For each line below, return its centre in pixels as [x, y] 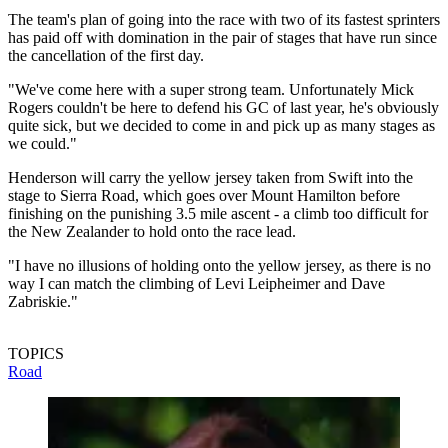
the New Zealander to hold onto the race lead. [152, 231]
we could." [42, 143]
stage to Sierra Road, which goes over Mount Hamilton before [204, 195]
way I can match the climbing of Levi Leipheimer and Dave [196, 283]
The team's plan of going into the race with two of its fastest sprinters [224, 19]
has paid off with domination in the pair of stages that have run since [222, 37]
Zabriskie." [43, 301]
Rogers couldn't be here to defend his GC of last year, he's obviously [223, 107]
